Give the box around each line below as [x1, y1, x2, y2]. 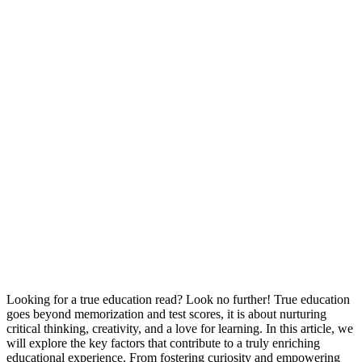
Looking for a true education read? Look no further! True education [6, 292, 350, 306]
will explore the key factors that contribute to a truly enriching [6, 335, 320, 350]
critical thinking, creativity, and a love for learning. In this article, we [6, 321, 353, 335]
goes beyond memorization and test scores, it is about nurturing [6, 306, 326, 321]
